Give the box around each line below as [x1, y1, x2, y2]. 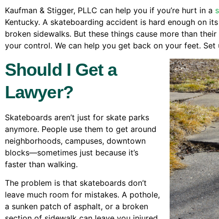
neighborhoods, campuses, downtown [5, 135, 146, 146]
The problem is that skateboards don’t [5, 178, 147, 188]
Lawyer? [5, 82, 73, 102]
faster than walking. [5, 159, 78, 169]
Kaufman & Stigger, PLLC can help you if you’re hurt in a [5, 5, 215, 16]
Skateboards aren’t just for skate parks [5, 112, 149, 122]
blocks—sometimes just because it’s [5, 147, 138, 157]
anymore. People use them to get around [5, 124, 156, 134]
